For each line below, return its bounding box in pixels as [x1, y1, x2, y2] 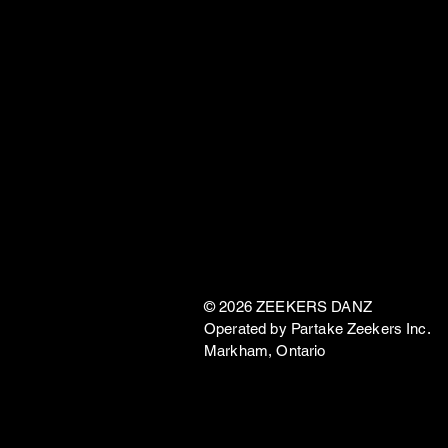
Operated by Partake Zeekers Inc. [204, 319, 431, 337]
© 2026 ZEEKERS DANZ [204, 297, 372, 315]
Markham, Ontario [204, 341, 326, 359]
